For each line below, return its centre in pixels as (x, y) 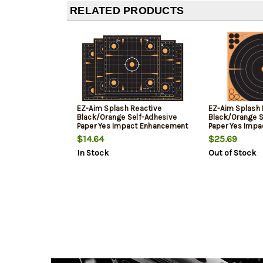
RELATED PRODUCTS (127, 11)
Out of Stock (232, 153)
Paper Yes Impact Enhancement (132, 126)
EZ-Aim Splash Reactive (119, 109)
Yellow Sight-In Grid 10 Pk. (121, 135)
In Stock (92, 153)
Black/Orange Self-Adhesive (127, 117)
